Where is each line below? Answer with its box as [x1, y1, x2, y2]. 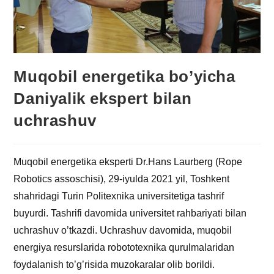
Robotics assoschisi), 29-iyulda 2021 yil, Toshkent [13, 173, 230, 184]
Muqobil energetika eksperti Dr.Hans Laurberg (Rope [13, 156, 243, 167]
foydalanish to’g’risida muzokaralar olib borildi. [13, 259, 215, 270]
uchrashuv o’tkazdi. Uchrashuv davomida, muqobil [13, 224, 232, 235]
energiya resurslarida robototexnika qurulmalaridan [13, 242, 235, 253]
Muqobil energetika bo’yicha [13, 67, 235, 86]
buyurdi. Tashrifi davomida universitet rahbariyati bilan [13, 207, 247, 218]
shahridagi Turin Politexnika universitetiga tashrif [13, 190, 224, 201]
